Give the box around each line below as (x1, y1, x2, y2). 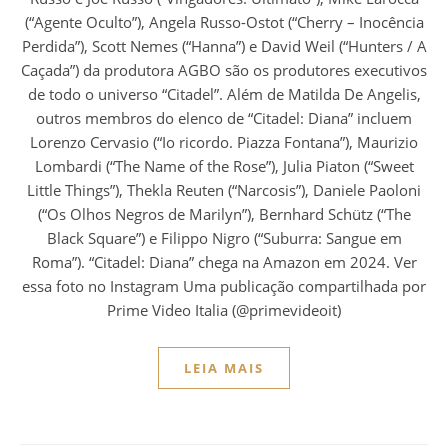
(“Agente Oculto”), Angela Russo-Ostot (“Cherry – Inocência (24, 11, 424, 32)
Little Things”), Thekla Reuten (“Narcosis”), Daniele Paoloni (27, 179, 421, 200)
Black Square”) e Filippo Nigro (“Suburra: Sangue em (46, 227, 402, 248)
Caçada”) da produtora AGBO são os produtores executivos (21, 59, 427, 80)
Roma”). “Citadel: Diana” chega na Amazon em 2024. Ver (31, 251, 417, 272)
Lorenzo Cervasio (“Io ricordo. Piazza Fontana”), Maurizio (30, 131, 418, 152)
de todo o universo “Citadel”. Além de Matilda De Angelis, (27, 83, 421, 104)
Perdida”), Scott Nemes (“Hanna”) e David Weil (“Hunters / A (21, 35, 427, 56)
